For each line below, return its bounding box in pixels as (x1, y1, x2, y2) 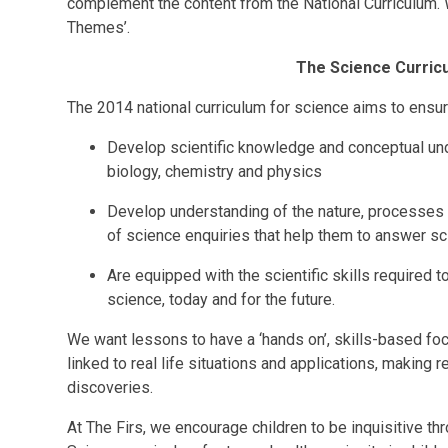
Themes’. (67, 18, 131, 37)
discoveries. (67, 378, 154, 397)
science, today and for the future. (107, 290, 340, 309)
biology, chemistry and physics (107, 162, 327, 181)
